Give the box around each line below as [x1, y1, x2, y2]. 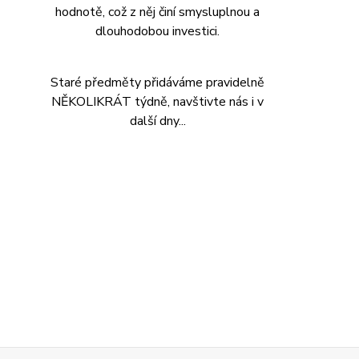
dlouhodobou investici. [95, 22, 220, 40]
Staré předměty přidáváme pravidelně [50, 73, 265, 91]
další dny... [129, 111, 186, 130]
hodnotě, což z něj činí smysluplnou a [55, 2, 260, 21]
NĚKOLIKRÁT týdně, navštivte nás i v [51, 92, 264, 111]
